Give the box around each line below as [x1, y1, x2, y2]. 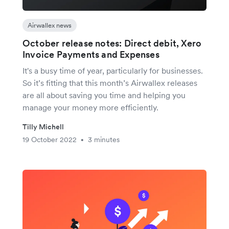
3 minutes [88, 135, 120, 145]
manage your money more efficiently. [22, 102, 158, 113]
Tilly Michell [22, 122, 64, 132]
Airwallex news [28, 21, 72, 30]
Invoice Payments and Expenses [22, 49, 159, 61]
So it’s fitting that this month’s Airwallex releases [22, 78, 197, 88]
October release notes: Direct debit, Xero [22, 37, 202, 50]
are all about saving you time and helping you [22, 90, 186, 101]
